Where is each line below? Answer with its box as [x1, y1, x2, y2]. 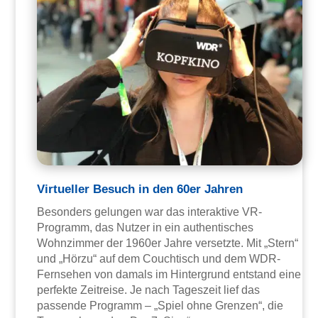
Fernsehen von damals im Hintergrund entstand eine [37, 268, 302, 281]
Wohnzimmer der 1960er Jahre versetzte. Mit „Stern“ [37, 237, 299, 250]
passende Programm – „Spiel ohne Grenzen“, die [37, 300, 284, 312]
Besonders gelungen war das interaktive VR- [37, 206, 263, 219]
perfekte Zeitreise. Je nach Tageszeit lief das [37, 284, 261, 297]
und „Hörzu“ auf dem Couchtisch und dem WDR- [37, 253, 281, 265]
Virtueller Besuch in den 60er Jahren [37, 182, 243, 197]
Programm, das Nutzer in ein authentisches [37, 221, 254, 234]
